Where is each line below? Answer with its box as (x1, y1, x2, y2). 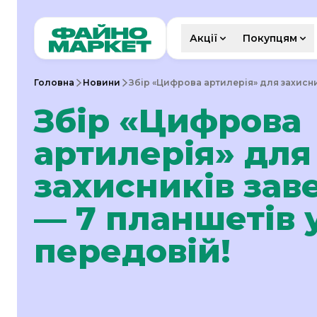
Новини (83, 77, 120, 88)
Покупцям (243, 32, 297, 45)
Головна (34, 77, 74, 88)
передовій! (34, 231, 231, 272)
